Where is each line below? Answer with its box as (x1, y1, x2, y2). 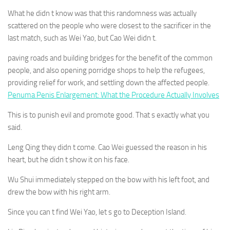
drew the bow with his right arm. (8, 187, 110, 197)
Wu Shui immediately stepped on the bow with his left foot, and (8, 175, 209, 184)
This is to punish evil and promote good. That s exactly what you (8, 110, 209, 120)
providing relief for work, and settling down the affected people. (8, 78, 209, 87)
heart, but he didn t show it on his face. (8, 155, 129, 164)
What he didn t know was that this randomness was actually (8, 9, 197, 18)
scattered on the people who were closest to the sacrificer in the (8, 21, 211, 30)
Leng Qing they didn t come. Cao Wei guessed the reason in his (8, 143, 207, 152)
